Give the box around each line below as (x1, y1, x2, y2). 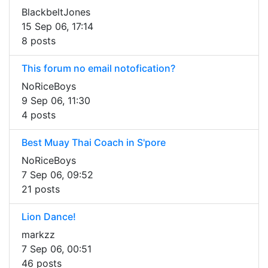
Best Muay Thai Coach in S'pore (22, 136, 166, 149)
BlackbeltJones (22, 6, 90, 19)
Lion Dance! (22, 211, 76, 223)
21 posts (22, 183, 60, 196)
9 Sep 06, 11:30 (22, 95, 90, 107)
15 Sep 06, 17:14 (22, 20, 93, 33)
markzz (22, 229, 55, 241)
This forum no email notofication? (22, 62, 175, 75)
